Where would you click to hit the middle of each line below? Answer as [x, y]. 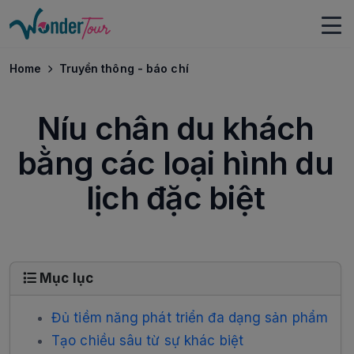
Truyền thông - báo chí [124, 68]
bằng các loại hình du [175, 163]
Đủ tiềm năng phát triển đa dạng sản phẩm [190, 318]
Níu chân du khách [175, 128]
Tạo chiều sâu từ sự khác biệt [147, 341]
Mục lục [65, 278]
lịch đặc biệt [175, 198]
